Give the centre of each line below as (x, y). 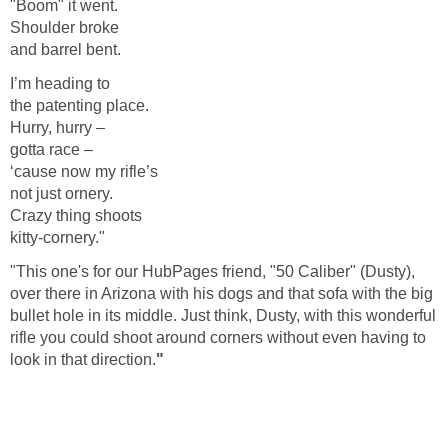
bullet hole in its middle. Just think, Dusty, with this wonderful (223, 316)
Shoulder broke (64, 28)
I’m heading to (60, 84)
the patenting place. (79, 106)
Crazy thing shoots (76, 216)
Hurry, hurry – (57, 128)
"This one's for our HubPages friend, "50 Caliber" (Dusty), (212, 272)
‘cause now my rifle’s (84, 172)
